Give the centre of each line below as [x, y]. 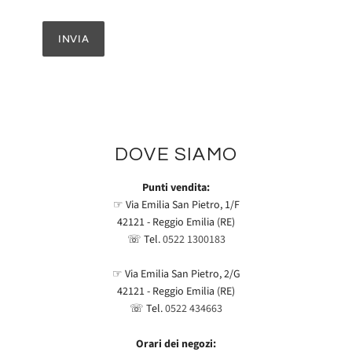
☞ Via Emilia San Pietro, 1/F [176, 205]
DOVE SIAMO [176, 154]
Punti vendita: [176, 188]
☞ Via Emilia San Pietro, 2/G [176, 275]
